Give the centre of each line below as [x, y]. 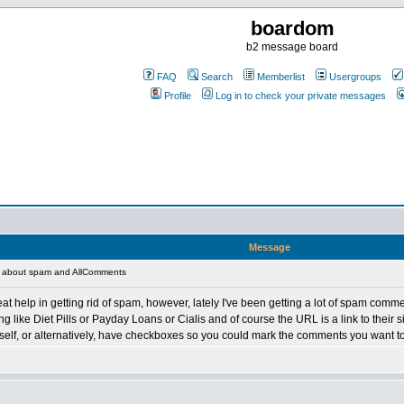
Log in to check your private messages [301, 96]
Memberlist [281, 77]
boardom [292, 28]
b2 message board [292, 47]
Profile [178, 96]
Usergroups [355, 77]
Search [217, 77]
